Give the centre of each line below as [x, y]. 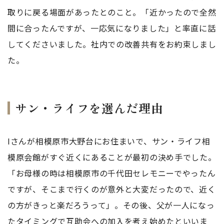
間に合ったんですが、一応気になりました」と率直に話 [112, 28]
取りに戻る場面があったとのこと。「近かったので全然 [112, 12]
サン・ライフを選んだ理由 [89, 108]
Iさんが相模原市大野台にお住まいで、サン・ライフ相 [109, 141]
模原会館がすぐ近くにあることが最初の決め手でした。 [112, 157]
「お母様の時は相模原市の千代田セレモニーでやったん [112, 173]
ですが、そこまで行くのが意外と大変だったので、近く [112, 189]
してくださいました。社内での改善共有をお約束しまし [112, 44]
